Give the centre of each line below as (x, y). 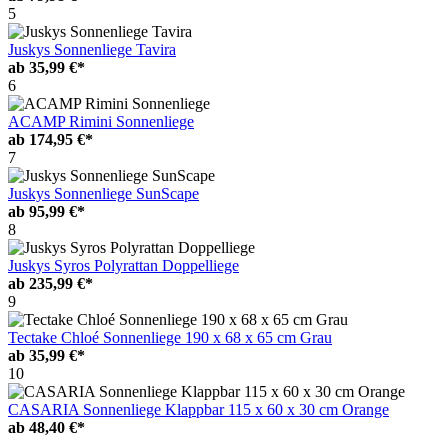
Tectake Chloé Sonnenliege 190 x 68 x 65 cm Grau (170, 337)
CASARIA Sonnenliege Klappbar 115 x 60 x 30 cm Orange (198, 409)
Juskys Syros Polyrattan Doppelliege (123, 265)
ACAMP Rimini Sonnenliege (101, 121)
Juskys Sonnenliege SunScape (103, 193)
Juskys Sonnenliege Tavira (92, 49)
